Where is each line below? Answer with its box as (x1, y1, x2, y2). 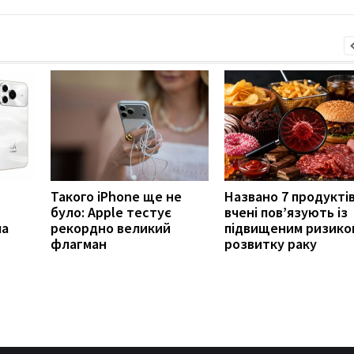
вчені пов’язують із (224, 202, 348, 221)
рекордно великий (51, 218, 171, 237)
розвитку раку (224, 234, 317, 253)
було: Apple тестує (51, 202, 171, 221)
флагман (51, 234, 107, 253)
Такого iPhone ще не (51, 186, 182, 205)
